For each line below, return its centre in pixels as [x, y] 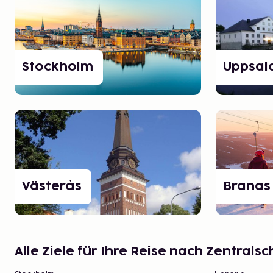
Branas [247, 187]
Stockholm [58, 67]
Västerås [52, 187]
